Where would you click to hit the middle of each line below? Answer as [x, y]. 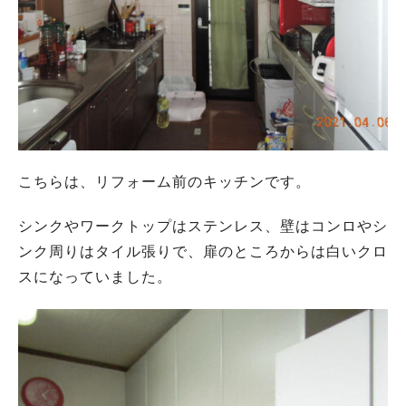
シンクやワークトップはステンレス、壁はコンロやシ [203, 226]
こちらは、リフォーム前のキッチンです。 [164, 182]
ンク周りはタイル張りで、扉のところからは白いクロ [203, 251]
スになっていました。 [95, 276]
